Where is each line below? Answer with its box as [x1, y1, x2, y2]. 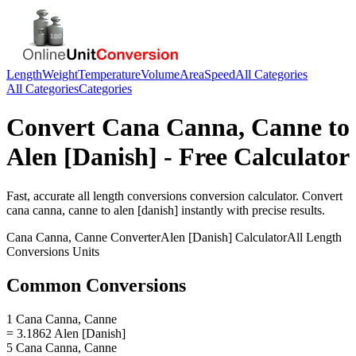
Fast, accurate [6, 188, 78, 203]
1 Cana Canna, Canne [6, 311, 117, 326]
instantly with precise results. [178, 203, 325, 217]
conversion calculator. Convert [187, 188, 342, 203]
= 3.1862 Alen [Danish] [6, 326, 126, 340]
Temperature [78, 68, 141, 81]
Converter [107, 230, 161, 244]
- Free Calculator [157, 142, 350, 172]
